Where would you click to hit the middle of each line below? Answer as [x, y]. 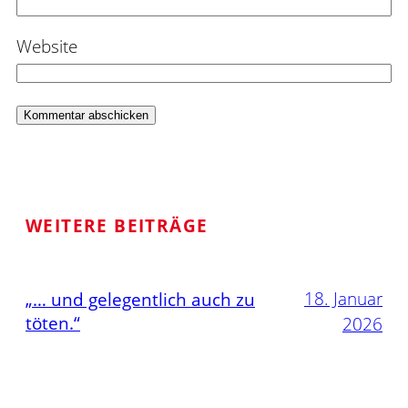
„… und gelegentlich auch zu [140, 300]
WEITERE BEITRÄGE [117, 226]
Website [47, 47]
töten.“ [53, 324]
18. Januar [343, 299]
